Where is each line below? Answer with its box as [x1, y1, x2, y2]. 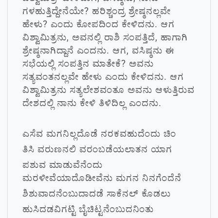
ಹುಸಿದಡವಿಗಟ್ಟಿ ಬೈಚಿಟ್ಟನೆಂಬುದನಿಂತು [22, 203, 154, 215]
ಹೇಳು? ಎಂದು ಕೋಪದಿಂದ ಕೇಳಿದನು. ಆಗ [22, 18, 175, 30]
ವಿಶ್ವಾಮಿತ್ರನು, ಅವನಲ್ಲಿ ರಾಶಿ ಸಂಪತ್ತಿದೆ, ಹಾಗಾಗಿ [22, 32, 188, 43]
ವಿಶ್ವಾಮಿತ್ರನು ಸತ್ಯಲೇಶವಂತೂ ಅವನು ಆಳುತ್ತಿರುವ [22, 84, 195, 95]
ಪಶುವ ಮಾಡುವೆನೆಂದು [22, 159, 103, 170]
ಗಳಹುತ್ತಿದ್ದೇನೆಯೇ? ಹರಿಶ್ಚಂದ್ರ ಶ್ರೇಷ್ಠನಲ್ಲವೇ [22, 5, 171, 17]
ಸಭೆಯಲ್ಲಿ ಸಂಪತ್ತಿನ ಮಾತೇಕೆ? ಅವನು [22, 58, 154, 69]
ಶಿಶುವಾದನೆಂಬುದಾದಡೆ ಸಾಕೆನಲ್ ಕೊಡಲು [22, 188, 171, 199]
